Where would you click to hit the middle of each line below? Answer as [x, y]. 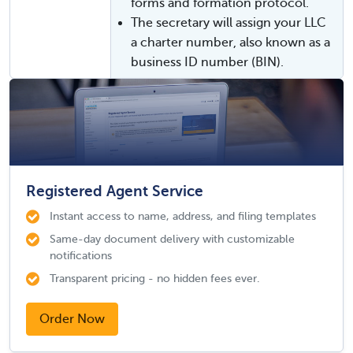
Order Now [72, 320]
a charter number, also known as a [230, 43]
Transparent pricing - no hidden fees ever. [155, 279]
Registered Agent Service [115, 191]
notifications [81, 256]
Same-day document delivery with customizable [172, 239]
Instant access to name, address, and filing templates [183, 216]
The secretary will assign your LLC [229, 23]
